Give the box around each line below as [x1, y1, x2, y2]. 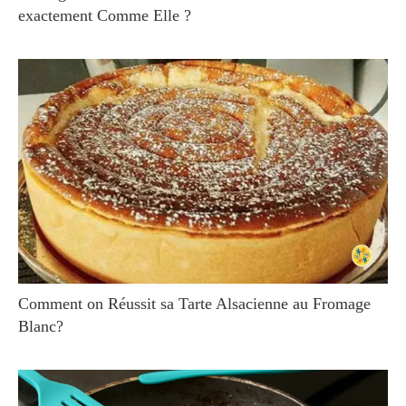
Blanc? [18, 317, 63, 335]
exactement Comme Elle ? [18, 5, 191, 24]
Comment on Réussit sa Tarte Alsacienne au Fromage [18, 295, 371, 313]
